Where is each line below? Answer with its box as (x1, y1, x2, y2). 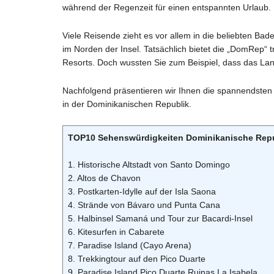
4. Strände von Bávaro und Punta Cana (68, 199, 220, 210)
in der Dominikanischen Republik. (62, 98, 191, 109)
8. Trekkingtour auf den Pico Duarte (68, 253, 206, 264)
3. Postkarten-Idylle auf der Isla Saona (68, 186, 216, 196)
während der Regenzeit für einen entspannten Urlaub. (62, 2, 271, 12)
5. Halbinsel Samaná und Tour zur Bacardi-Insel (68, 213, 253, 223)
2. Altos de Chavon (68, 172, 141, 183)
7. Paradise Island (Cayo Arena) (68, 240, 191, 250)
